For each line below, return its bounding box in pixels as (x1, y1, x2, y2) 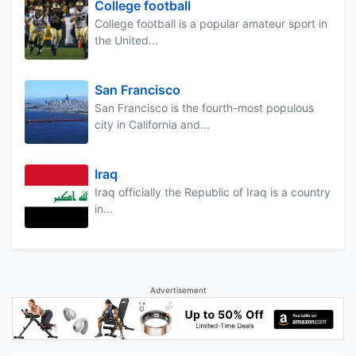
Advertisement (149, 285, 207, 296)
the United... (95, 33, 158, 48)
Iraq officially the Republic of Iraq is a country (95, 185, 331, 199)
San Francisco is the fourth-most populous (95, 101, 314, 115)
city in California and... (95, 118, 210, 132)
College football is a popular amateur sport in (95, 17, 327, 31)
